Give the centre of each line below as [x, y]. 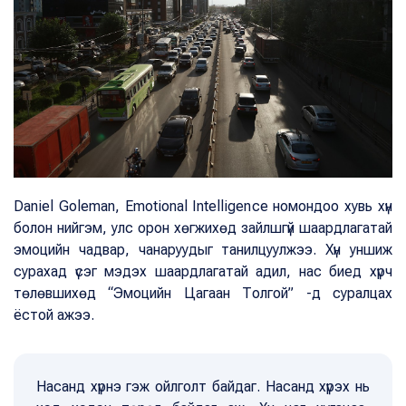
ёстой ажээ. [54, 314]
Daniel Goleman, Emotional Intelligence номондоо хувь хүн [203, 206]
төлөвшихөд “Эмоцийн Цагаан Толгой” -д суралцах [203, 293]
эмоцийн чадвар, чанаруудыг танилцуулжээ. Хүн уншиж [203, 249]
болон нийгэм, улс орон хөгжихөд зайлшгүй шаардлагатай [203, 227]
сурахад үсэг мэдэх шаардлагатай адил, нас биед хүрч [203, 271]
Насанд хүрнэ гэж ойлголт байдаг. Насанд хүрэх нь [203, 386]
